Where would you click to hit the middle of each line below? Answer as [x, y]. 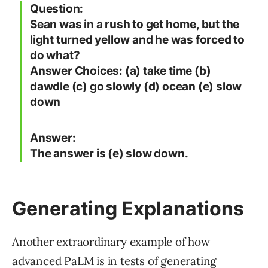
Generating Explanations [128, 209]
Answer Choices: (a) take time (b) [121, 71]
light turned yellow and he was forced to [137, 40]
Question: [57, 9]
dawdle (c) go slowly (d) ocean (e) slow [136, 87]
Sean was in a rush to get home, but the [135, 25]
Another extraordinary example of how [111, 242]
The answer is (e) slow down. [109, 154]
